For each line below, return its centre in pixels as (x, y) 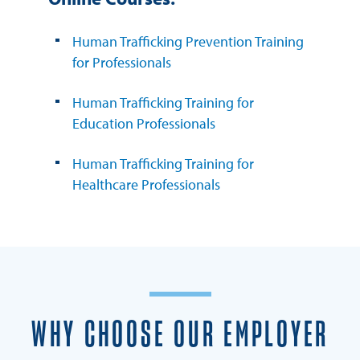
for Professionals (122, 62)
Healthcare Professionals (146, 184)
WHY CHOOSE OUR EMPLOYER (180, 335)
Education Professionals (144, 123)
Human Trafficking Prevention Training (188, 41)
